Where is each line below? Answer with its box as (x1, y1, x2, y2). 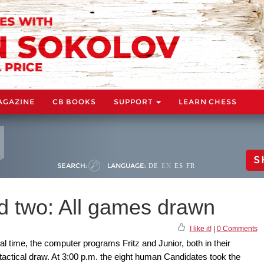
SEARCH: (57, 161, 87, 170)
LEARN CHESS (179, 97, 237, 106)
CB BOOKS (52, 97, 96, 106)
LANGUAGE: (107, 161, 146, 170)
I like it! (189, 224, 212, 233)
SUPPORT (114, 97, 155, 106)
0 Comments (216, 224, 258, 233)
